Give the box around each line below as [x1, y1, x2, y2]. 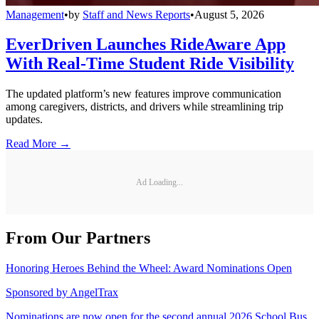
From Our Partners [6, 229, 150, 248]
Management [6, 8, 64, 21]
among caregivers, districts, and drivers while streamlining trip [6, 100, 283, 113]
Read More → [6, 137, 70, 150]
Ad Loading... [136, 177, 183, 187]
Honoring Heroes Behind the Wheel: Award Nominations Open [6, 262, 292, 275]
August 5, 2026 [194, 8, 264, 21]
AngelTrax [70, 286, 118, 299]
